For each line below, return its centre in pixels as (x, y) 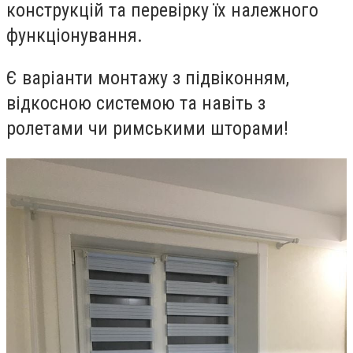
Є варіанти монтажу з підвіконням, (148, 78)
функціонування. (74, 36)
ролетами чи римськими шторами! (147, 128)
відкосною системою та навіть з (136, 103)
